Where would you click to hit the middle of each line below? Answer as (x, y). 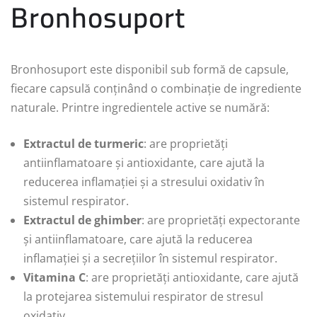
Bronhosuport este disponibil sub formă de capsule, (150, 69)
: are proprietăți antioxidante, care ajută (192, 277)
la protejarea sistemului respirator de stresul (143, 296)
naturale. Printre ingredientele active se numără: (140, 107)
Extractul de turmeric (83, 143)
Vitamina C (54, 277)
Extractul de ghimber (82, 220)
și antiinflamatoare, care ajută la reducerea (138, 239)
